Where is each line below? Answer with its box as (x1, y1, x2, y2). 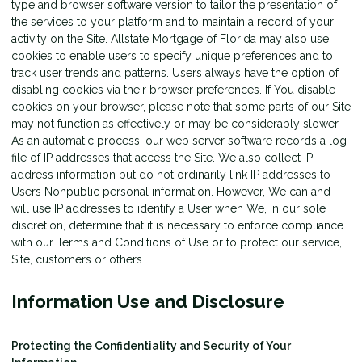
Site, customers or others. (11, 253, 145, 267)
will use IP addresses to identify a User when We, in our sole (11, 202, 326, 216)
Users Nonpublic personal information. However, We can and (11, 185, 330, 199)
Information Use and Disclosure (11, 291, 284, 313)
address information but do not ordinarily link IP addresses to (11, 168, 330, 182)
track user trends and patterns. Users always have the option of (11, 66, 339, 80)
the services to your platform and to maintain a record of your (11, 15, 334, 29)
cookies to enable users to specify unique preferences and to (11, 49, 333, 63)
